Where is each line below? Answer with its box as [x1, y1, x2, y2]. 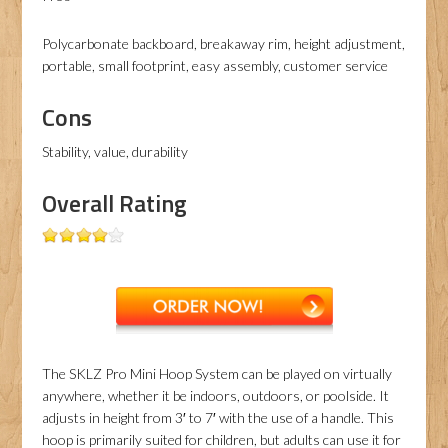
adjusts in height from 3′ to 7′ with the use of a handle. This [42, 409, 395, 426]
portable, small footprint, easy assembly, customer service [42, 57, 389, 74]
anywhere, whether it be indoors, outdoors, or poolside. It [42, 387, 390, 404]
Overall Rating [42, 185, 188, 221]
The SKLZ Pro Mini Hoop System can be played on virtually [42, 365, 393, 382]
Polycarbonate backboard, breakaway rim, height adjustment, [42, 35, 406, 52]
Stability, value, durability [42, 143, 189, 160]
